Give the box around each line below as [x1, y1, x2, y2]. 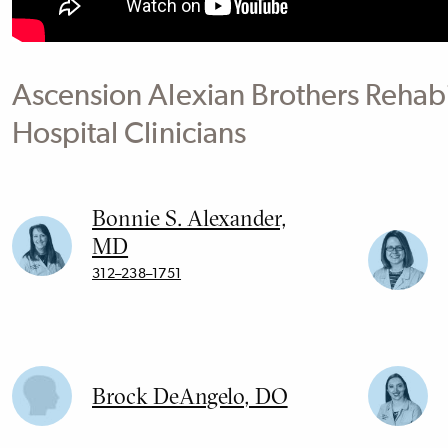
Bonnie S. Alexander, [92, 203, 286, 232]
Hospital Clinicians [12, 119, 246, 150]
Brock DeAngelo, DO [92, 381, 288, 410]
